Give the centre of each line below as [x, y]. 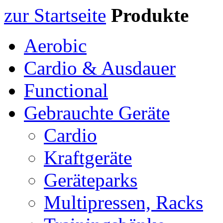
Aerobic [55, 46]
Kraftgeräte [88, 158]
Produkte [150, 15]
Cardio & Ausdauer [100, 68]
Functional [66, 90]
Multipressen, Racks [123, 202]
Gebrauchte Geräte [97, 113]
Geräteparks [91, 180]
